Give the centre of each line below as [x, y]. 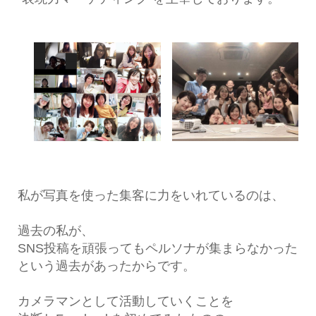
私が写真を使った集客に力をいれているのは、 [151, 195]
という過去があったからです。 [106, 266]
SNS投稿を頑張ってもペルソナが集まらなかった [157, 248]
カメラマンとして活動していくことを [125, 301]
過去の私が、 [55, 230]
